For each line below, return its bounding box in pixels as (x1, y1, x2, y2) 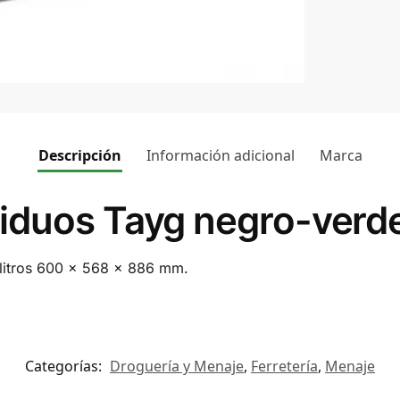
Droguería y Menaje (110, 356, 244, 377)
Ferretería (251, 356, 318, 377)
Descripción (37, 146, 121, 165)
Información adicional (146, 146, 295, 165)
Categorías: (25, 356, 105, 377)
